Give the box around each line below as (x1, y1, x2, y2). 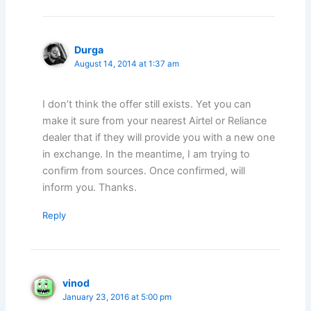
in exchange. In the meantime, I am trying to (42, 148, 251, 161)
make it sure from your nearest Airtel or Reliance (42, 115, 267, 128)
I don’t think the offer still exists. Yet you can (42, 98, 252, 111)
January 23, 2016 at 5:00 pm (62, 292, 172, 303)
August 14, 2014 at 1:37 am (74, 59, 180, 69)
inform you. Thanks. (42, 181, 137, 194)
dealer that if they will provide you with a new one (42, 131, 276, 144)
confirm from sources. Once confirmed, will (42, 165, 246, 178)
